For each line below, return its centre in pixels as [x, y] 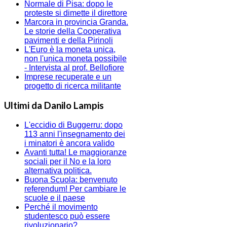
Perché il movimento [61, 207]
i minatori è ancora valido [69, 143]
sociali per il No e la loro [68, 161]
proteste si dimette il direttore [76, 13]
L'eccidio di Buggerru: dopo [73, 125]
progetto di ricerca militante [73, 86]
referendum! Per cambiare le [75, 188]
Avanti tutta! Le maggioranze [75, 152]
